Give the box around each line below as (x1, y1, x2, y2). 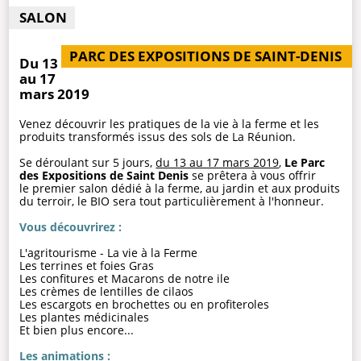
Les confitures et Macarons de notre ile (19, 270, 230, 286)
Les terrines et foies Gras (19, 257, 155, 273)
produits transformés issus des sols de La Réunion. (19, 128, 297, 144)
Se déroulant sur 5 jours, (19, 154, 156, 170)
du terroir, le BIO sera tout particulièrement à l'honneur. (19, 193, 325, 209)
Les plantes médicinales (19, 309, 150, 325)
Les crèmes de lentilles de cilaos (19, 283, 194, 299)
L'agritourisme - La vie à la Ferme (19, 244, 198, 260)
